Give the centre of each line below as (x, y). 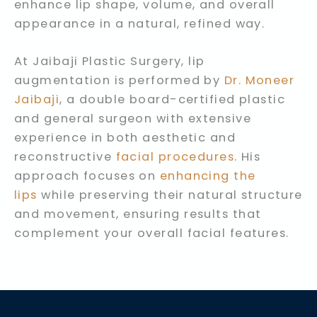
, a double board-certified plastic (173, 100)
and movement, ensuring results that (138, 214)
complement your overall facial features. (152, 234)
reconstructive (65, 157)
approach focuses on (87, 176)
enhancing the (208, 176)
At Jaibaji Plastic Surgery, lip (110, 62)
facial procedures (175, 157)
